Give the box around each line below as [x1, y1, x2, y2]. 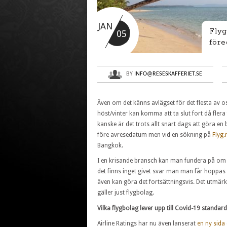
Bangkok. [97, 141, 123, 149]
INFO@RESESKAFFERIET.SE [134, 71, 203, 77]
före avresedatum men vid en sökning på [97, 131, 212, 138]
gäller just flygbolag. [97, 189, 154, 197]
